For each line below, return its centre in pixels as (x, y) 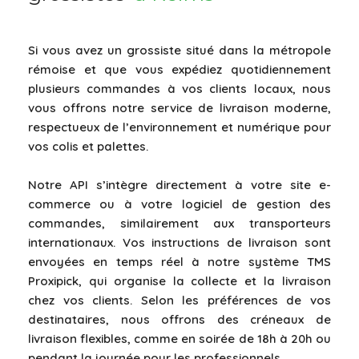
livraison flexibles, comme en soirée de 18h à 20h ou (179, 338)
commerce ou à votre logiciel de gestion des (179, 204)
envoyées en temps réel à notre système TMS (179, 261)
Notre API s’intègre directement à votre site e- (179, 184)
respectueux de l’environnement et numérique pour (179, 127)
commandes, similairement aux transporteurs (179, 223)
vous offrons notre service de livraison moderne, (179, 107)
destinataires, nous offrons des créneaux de (179, 319)
